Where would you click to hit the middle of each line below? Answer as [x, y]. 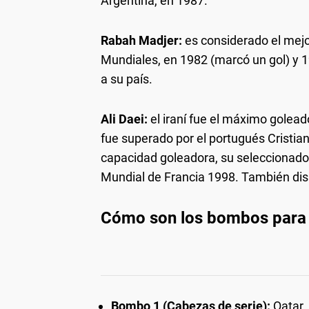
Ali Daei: [126, 119]
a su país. [127, 79]
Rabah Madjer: [141, 40]
